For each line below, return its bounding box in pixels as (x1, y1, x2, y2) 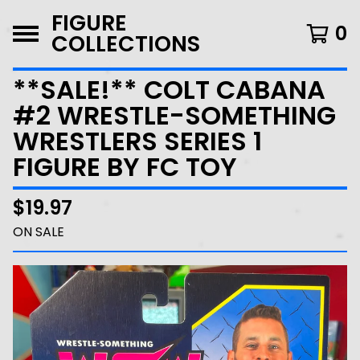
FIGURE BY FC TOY (13, 149, 237, 185)
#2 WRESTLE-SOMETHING (13, 97, 336, 133)
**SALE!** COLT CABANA (13, 72, 325, 108)
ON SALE (13, 223, 64, 241)
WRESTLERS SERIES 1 (13, 123, 262, 159)
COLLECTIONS (51, 29, 200, 59)
